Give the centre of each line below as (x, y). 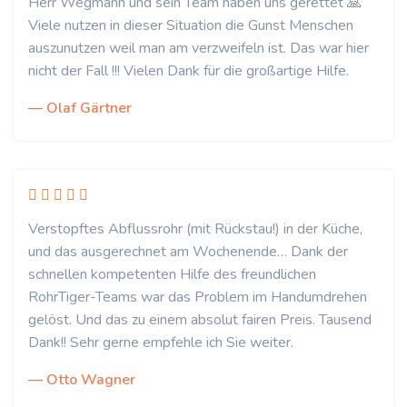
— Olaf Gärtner (80, 108)
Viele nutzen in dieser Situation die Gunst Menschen (191, 25)
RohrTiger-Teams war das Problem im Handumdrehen (198, 297)
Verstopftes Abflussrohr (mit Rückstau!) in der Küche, (195, 229)
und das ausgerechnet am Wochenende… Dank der (188, 252)
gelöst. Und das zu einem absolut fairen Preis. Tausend (200, 320)
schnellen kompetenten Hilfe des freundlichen (172, 274)
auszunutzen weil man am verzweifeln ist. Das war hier (199, 48)
